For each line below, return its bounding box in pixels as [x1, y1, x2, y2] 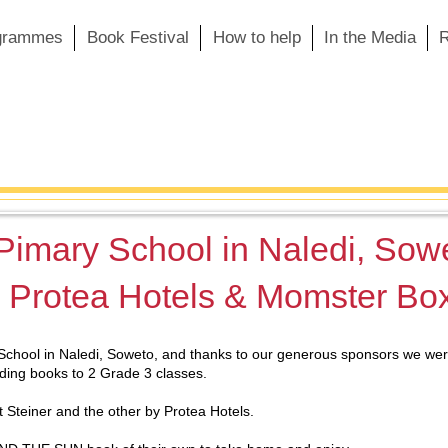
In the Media [324, 28, 416, 47]
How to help [212, 28, 301, 47]
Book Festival [86, 28, 189, 47]
